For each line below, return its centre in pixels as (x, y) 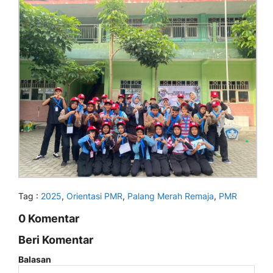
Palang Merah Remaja (171, 196)
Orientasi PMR (94, 196)
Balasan (35, 259)
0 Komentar (49, 218)
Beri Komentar (56, 239)
